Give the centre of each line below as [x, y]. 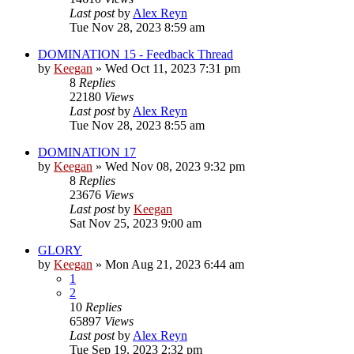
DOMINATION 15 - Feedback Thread [136, 54]
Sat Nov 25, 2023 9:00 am [136, 223]
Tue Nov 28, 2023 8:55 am [137, 125]
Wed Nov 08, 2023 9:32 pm [175, 166]
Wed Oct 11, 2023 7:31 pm [173, 68]
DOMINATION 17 [87, 152]
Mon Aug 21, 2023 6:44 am [175, 264]
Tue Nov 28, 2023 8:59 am [137, 27]
